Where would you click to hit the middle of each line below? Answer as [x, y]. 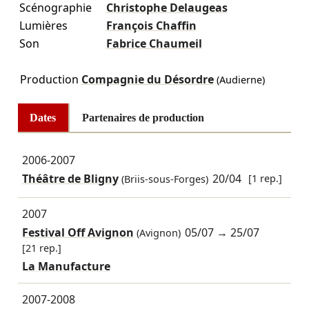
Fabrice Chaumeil [154, 43]
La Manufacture [66, 267]
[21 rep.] [41, 248]
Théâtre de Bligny [70, 179]
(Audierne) [239, 79]
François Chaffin [151, 25]
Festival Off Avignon [78, 233]
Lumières [43, 25]
